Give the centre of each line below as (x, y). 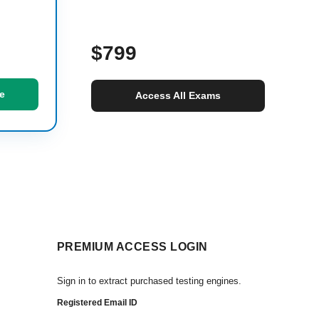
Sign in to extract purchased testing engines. (149, 281)
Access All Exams (178, 95)
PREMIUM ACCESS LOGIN (132, 247)
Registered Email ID (97, 303)
